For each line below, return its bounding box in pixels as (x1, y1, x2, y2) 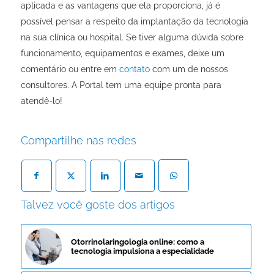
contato (119, 64, 150, 75)
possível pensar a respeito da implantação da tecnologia (20, 17, 248, 27)
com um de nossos (149, 64, 228, 75)
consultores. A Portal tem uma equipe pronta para (20, 80, 221, 91)
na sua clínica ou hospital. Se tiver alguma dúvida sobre (20, 32, 243, 43)
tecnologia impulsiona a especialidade (70, 246, 214, 256)
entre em (80, 64, 119, 75)
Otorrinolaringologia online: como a (70, 237, 204, 247)
